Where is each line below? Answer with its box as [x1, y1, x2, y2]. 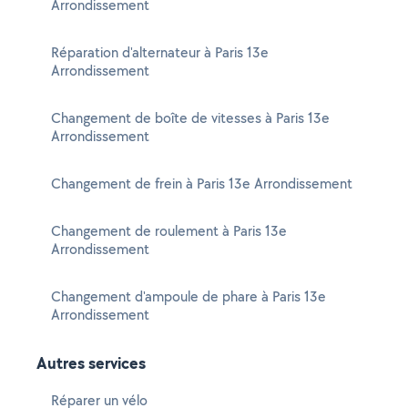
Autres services [36, 352, 146, 374]
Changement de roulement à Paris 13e [51, 221, 287, 240]
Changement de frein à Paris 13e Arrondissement [51, 174, 352, 193]
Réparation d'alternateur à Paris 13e [51, 43, 269, 62]
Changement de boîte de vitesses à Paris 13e [51, 108, 330, 127]
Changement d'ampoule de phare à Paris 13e [51, 287, 326, 306]
